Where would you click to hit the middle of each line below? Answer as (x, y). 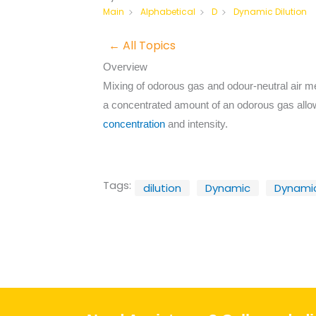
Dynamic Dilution (270, 11)
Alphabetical (168, 11)
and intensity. (196, 123)
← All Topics (142, 45)
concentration (134, 123)
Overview (125, 66)
